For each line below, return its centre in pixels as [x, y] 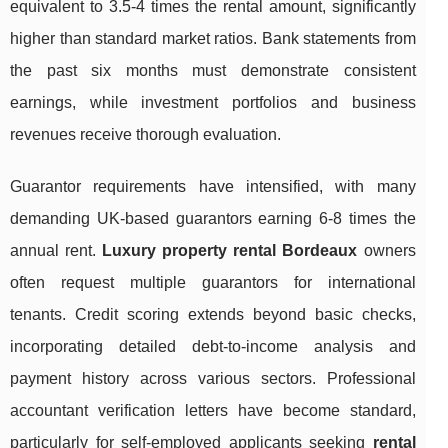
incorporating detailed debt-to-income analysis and [213, 346]
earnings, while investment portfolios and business [213, 102]
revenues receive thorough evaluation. [145, 134]
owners [386, 250]
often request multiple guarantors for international [213, 282]
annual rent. [56, 250]
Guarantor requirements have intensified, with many [213, 186]
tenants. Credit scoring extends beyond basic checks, [213, 314]
